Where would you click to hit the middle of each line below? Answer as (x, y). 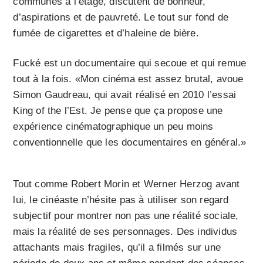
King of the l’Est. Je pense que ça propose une (118, 111)
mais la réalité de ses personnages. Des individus (125, 232)
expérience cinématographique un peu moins (113, 127)
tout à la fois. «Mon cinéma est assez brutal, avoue (128, 79)
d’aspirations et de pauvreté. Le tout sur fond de (121, 18)
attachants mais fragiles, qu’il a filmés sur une (117, 248)
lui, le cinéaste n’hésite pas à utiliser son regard (121, 200)
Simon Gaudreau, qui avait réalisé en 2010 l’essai (125, 95)
